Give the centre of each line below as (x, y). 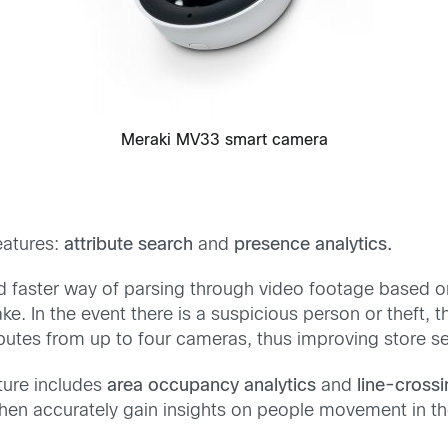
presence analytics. (313, 246)
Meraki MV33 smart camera (224, 140)
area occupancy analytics (214, 386)
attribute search (131, 246)
